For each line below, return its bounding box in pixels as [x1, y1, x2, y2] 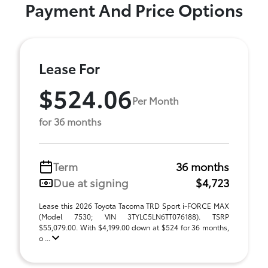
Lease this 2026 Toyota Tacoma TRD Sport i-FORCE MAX [39, 200, 229, 211]
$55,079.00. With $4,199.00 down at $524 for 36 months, [39, 222, 229, 232]
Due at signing [53, 175, 129, 190]
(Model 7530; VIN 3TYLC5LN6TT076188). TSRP [39, 211, 229, 221]
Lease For [39, 58, 100, 78]
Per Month [132, 93, 179, 107]
